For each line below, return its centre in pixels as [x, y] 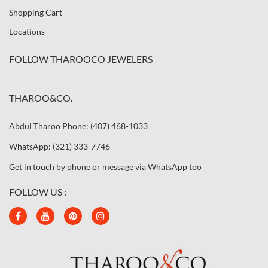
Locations [27, 31]
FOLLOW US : [38, 191]
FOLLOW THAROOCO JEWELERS [81, 59]
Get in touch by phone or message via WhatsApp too [105, 166]
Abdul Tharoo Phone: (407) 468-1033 [78, 126]
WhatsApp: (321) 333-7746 [60, 146]
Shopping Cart [36, 12]
